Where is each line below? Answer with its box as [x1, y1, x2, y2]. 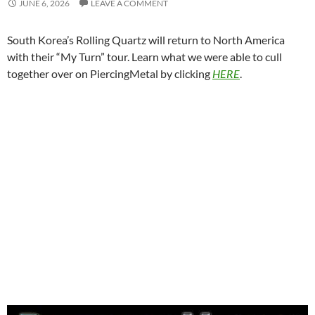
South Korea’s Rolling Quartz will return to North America [7, 33, 285, 46]
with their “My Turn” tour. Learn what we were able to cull [7, 50, 282, 63]
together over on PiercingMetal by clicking [7, 67, 212, 80]
